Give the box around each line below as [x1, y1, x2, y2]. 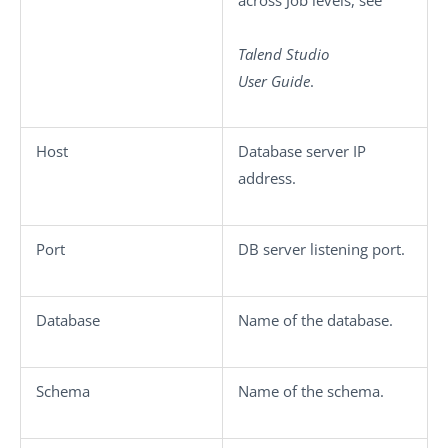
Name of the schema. [238, 381, 384, 401]
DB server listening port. [238, 239, 405, 259]
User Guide [238, 70, 310, 91]
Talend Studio [238, 43, 329, 64]
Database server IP [238, 141, 366, 161]
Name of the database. [238, 310, 393, 330]
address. [238, 168, 296, 188]
